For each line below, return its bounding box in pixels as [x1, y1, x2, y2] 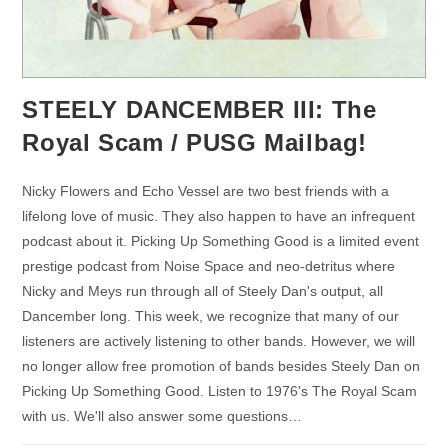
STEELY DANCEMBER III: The [22, 95, 377, 123]
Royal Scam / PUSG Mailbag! [22, 128, 368, 156]
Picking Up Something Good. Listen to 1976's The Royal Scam [22, 382, 418, 399]
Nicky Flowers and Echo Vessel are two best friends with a [22, 182, 390, 199]
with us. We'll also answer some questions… [22, 407, 303, 424]
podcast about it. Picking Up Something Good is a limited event [22, 232, 420, 249]
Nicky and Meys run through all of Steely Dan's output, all [22, 282, 384, 299]
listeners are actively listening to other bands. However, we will [22, 332, 416, 349]
